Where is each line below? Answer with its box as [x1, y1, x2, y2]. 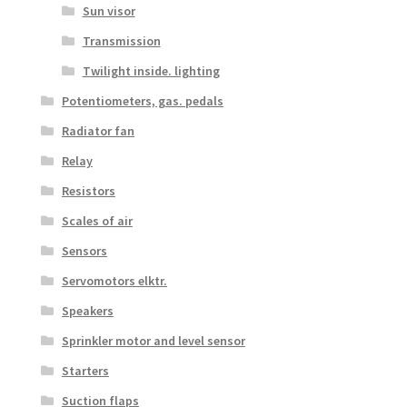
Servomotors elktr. [61, 272, 167, 289]
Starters [61, 362, 109, 379]
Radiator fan [61, 122, 134, 139]
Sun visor [82, 2, 135, 19]
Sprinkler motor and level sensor [61, 332, 245, 349]
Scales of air [61, 212, 133, 229]
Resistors [61, 182, 115, 199]
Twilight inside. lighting [82, 62, 220, 79]
